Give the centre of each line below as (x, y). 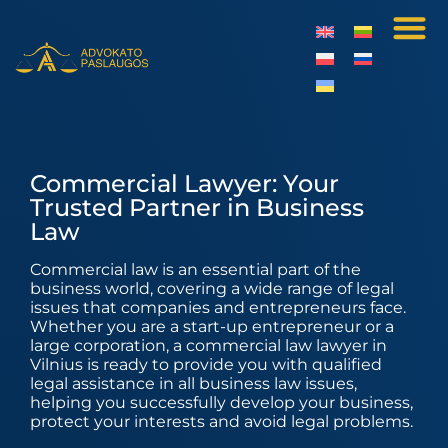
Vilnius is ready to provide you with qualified (206, 364)
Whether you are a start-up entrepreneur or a (212, 326)
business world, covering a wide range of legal (212, 288)
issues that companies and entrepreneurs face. (218, 307)
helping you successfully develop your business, (221, 402)
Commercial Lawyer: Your (184, 183)
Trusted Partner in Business (197, 207)
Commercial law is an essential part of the (195, 269)
